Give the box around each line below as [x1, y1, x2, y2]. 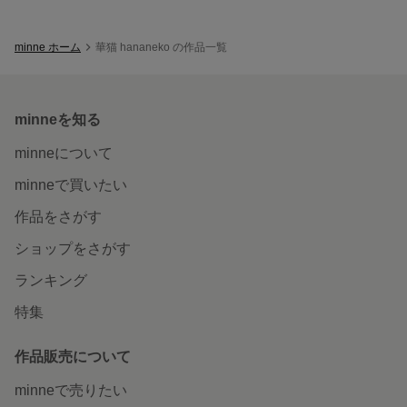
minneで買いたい [15, 176, 127, 193]
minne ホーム [15, 40, 81, 54]
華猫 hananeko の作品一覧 [95, 40, 227, 54]
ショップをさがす [15, 240, 131, 256]
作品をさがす [15, 208, 102, 224]
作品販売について [15, 348, 131, 364]
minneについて [15, 144, 113, 161]
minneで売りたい [15, 382, 127, 398]
